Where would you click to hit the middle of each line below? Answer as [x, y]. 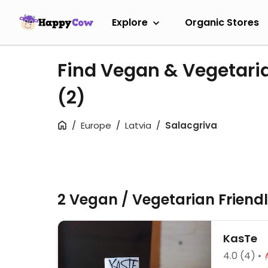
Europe [96, 125]
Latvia [138, 125]
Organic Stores [222, 22]
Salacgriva [191, 125]
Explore [130, 22]
